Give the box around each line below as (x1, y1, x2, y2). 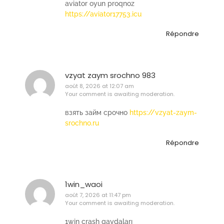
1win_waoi (65, 178, 102, 189)
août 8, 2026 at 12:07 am (65, 81, 134, 90)
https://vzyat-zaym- (129, 108, 197, 117)
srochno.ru (65, 119, 99, 127)
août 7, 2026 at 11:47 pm (65, 190, 131, 199)
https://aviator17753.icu (65, 10, 141, 18)
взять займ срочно (65, 108, 129, 117)
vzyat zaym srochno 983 (65, 69, 155, 80)
